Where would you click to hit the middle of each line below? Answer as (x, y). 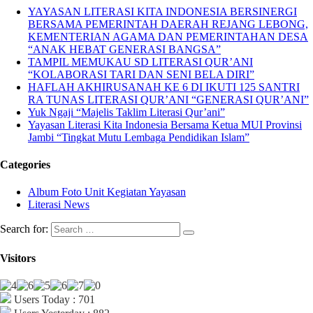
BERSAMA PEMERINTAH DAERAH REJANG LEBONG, (168, 24)
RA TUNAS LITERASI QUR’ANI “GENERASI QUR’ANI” (168, 99)
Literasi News (59, 205)
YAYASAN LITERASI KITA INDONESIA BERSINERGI (162, 11)
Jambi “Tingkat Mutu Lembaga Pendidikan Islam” (139, 137)
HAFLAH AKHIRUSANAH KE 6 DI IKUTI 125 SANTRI (164, 87)
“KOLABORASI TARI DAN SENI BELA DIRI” (141, 74)
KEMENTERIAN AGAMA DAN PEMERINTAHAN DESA (168, 36)
